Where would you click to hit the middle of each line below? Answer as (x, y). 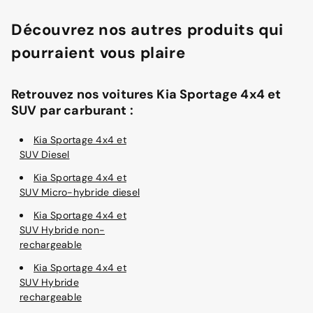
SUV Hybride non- (62, 230)
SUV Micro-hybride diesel (80, 192)
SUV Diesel (45, 154)
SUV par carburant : (72, 110)
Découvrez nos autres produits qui (147, 30)
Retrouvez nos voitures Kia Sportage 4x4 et (146, 94)
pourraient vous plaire (99, 53)
